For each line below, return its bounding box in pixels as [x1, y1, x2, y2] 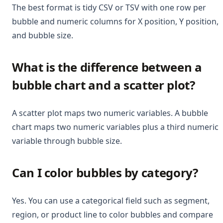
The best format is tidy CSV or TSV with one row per [12, 1, 206, 13]
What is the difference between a [12, 58, 202, 75]
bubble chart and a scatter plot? [12, 76, 195, 93]
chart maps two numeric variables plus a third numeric [12, 121, 219, 132]
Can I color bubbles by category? [12, 164, 198, 181]
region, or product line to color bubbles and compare [12, 209, 213, 220]
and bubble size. [12, 29, 73, 41]
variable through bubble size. [12, 135, 122, 146]
